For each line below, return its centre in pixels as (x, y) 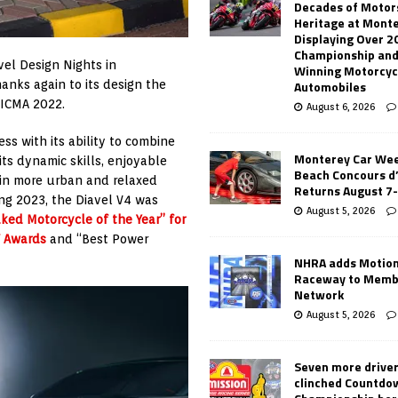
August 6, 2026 (341, 106)
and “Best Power (97, 239)
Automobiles (330, 86)
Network (319, 294)
